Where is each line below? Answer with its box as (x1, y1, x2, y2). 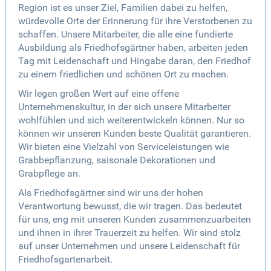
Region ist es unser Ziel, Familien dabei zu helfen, (18, 2, 227, 14)
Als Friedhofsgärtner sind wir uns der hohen (18, 187, 203, 199)
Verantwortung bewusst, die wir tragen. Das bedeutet (18, 200, 242, 212)
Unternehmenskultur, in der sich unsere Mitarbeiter (18, 101, 230, 113)
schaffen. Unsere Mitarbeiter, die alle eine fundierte (18, 28, 233, 41)
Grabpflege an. (18, 168, 80, 180)
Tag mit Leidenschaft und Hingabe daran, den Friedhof (18, 55, 251, 67)
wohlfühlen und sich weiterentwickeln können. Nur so (18, 114, 244, 126)
